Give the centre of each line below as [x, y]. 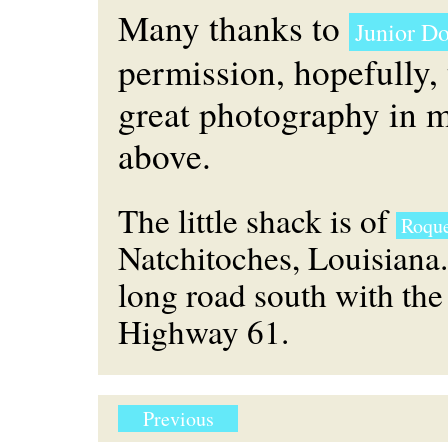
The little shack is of [257, 220]
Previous [178, 418]
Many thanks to [233, 27]
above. [164, 155]
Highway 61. [203, 331]
